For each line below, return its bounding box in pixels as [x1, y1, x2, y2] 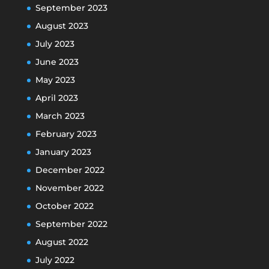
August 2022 [35, 237, 88, 248]
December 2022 [35, 165, 104, 176]
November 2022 [35, 183, 104, 194]
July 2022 [35, 255, 74, 266]
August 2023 [35, 20, 88, 32]
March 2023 [35, 110, 85, 122]
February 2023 [35, 128, 97, 140]
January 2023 [35, 147, 91, 158]
